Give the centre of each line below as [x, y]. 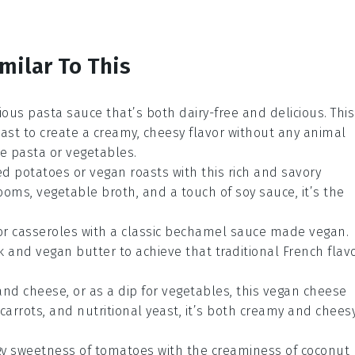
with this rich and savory [245, 173]
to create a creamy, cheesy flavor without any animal [183, 133]
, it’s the [320, 193]
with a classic [121, 232]
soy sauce [265, 193]
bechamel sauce [216, 232]
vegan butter [76, 252]
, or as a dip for [114, 292]
